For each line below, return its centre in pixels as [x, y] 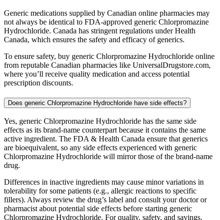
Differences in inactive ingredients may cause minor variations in [104, 182]
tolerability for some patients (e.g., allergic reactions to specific [100, 191]
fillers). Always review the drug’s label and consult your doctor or [105, 200]
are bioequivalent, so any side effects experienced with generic [100, 148]
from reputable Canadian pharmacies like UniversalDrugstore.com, [107, 65]
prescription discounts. [39, 82]
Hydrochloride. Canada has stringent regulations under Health [100, 30]
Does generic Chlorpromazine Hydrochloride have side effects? [97, 103]
